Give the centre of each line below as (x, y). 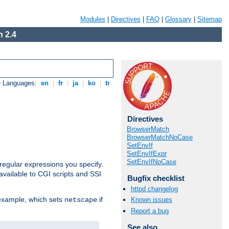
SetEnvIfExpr (147, 154)
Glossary (178, 19)
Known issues (152, 200)
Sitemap (210, 19)
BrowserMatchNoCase (160, 137)
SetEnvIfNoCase (152, 162)
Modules (93, 19)
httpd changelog (154, 189)
